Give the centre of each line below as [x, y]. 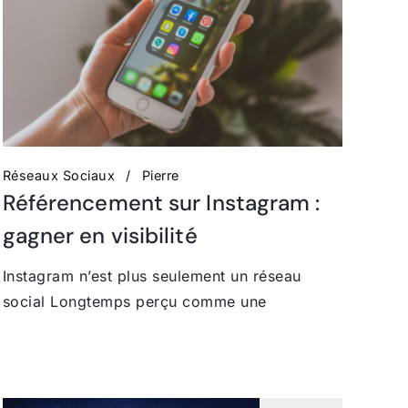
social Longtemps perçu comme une [134, 301]
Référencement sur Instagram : [161, 202]
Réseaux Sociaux [59, 175]
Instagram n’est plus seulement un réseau [152, 275]
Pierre [160, 175]
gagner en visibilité [102, 235]
